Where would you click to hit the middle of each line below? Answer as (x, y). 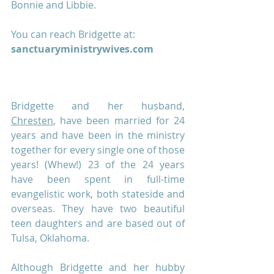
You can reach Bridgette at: (73, 35)
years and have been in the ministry (98, 135)
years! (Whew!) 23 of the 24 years (98, 165)
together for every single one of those (98, 150)
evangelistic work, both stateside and (98, 194)
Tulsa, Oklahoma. (51, 238)
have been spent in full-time (98, 180)
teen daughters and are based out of (98, 224)
